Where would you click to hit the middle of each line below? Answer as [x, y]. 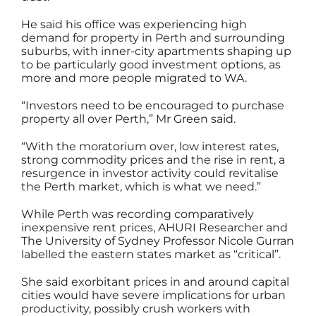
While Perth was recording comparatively [138, 214]
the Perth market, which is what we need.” [141, 187]
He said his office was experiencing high [134, 25]
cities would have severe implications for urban [153, 296]
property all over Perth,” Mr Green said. [128, 119]
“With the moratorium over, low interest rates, [150, 147]
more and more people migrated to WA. [134, 78]
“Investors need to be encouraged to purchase [153, 106]
